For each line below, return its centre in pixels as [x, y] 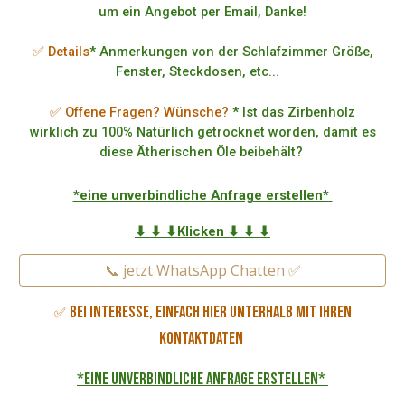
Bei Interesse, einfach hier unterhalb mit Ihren [210, 313]
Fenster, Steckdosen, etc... [202, 72]
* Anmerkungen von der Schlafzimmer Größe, [231, 52]
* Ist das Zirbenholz [292, 112]
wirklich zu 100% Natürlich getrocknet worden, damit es [202, 132]
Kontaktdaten [202, 339]
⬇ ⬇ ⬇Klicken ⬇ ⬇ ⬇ [202, 232]
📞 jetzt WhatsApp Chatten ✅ [202, 271]
